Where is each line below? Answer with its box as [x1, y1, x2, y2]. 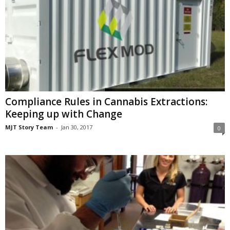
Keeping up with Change [5, 107, 122, 121]
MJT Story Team [5, 123, 53, 131]
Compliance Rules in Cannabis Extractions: [5, 94, 207, 108]
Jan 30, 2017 [61, 123, 92, 131]
